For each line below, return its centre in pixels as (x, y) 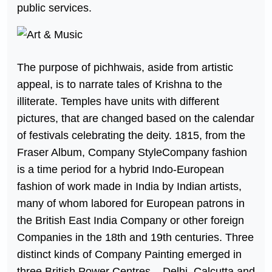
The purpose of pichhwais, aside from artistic (125, 68)
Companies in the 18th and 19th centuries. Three (135, 238)
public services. (54, 8)
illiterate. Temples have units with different (118, 102)
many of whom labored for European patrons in (131, 204)
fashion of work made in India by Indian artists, (129, 187)
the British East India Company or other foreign (131, 221)
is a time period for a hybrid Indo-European (121, 170)
